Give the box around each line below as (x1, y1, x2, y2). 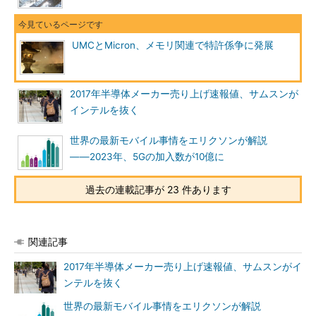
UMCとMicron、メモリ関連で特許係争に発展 (72, 39, 274, 51)
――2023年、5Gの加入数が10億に (70, 151, 224, 162)
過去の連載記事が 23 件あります (85, 183, 231, 195)
